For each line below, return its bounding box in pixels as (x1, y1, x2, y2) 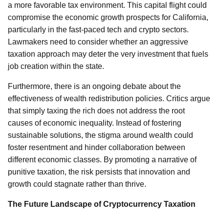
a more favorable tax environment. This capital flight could (8, 1, 207, 9)
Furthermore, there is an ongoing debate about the (8, 82, 181, 90)
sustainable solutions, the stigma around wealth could (8, 131, 193, 139)
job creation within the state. (8, 62, 104, 70)
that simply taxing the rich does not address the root (8, 107, 185, 115)
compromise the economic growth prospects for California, (8, 13, 208, 22)
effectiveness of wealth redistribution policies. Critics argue (8, 94, 210, 103)
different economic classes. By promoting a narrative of (8, 155, 197, 164)
